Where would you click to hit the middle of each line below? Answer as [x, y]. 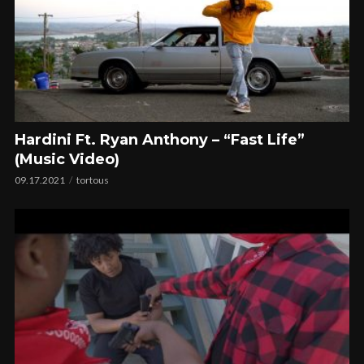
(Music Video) [67, 160]
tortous [93, 180]
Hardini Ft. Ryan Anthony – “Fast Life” [160, 140]
